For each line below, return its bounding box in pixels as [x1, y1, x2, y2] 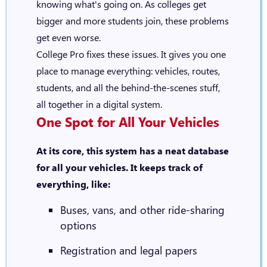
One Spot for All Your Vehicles [36, 113, 219, 131]
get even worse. [36, 31, 101, 44]
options [60, 218, 97, 232]
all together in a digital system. [36, 98, 162, 110]
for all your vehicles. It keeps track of [36, 161, 203, 173]
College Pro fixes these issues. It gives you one [36, 48, 226, 60]
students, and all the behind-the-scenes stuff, [36, 81, 220, 94]
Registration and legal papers [60, 243, 197, 257]
